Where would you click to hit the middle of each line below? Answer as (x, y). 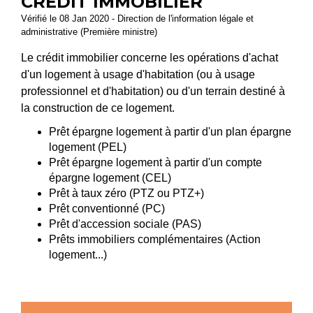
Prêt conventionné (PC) (107, 209)
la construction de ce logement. (98, 108)
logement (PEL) (88, 147)
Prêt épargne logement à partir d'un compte (155, 163)
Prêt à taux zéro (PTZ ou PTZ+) (126, 194)
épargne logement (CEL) (110, 178)
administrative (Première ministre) (89, 32)
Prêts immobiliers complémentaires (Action (155, 240)
